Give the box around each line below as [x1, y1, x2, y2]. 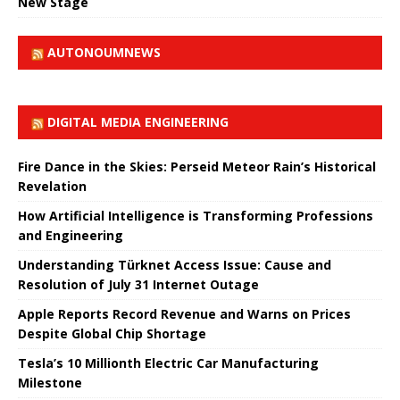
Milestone [18, 373, 82, 391]
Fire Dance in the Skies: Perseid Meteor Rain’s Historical [18, 157, 376, 175]
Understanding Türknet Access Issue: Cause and [18, 255, 331, 273]
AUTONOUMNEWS [47, 43, 161, 61]
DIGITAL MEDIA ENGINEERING [47, 112, 229, 130]
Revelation [18, 177, 87, 195]
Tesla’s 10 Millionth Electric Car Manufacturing [18, 354, 319, 371]
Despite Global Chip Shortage [18, 324, 206, 342]
